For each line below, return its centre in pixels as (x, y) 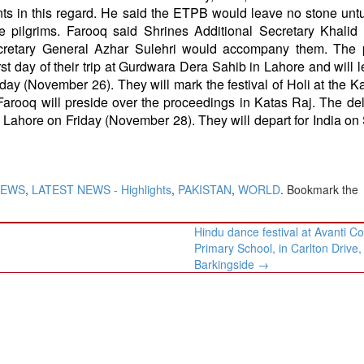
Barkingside (226, 264)
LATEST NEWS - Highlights (102, 189)
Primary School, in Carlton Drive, (278, 247)
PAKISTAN (205, 189)
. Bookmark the (319, 189)
